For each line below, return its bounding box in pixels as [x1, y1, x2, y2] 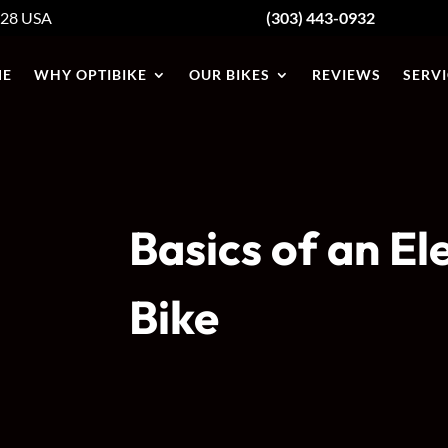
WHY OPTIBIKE [33, 65, 147, 83]
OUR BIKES [188, 65, 270, 83]
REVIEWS [311, 65, 381, 83]
